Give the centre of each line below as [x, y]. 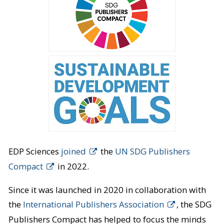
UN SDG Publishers [152, 151]
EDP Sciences [34, 151]
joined [73, 151]
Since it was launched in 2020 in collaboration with [107, 189]
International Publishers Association [93, 204]
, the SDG [194, 204]
